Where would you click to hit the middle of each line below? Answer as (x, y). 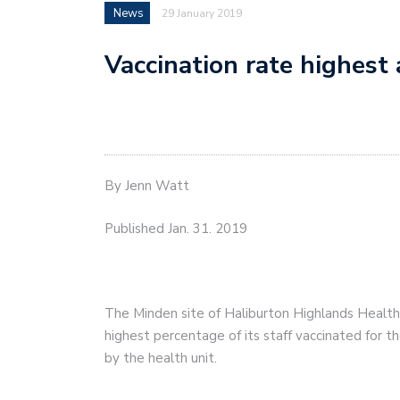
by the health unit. (161, 358)
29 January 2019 (202, 13)
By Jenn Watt (147, 186)
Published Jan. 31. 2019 (176, 228)
